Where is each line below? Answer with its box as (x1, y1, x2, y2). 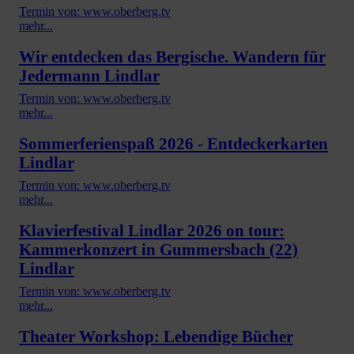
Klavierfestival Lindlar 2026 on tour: (19, 220, 284, 239)
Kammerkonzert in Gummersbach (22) (19, 239, 298, 258)
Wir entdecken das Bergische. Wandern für (19, 47, 326, 66)
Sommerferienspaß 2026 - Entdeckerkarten (19, 134, 328, 153)
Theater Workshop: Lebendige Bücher (19, 326, 293, 345)
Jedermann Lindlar (19, 66, 160, 85)
